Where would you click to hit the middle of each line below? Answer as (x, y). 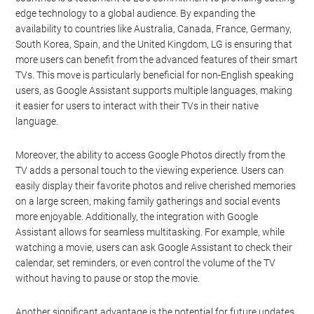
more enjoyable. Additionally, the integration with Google (137, 217)
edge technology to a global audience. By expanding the (136, 14)
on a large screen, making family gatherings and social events (148, 202)
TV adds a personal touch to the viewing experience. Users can (150, 171)
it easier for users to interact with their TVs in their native (137, 106)
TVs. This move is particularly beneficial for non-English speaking (155, 75)
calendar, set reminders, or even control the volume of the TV (146, 263)
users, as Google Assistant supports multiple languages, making (154, 91)
